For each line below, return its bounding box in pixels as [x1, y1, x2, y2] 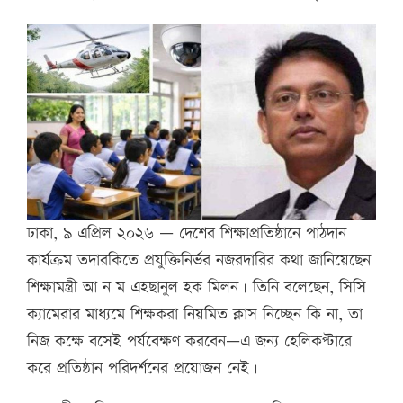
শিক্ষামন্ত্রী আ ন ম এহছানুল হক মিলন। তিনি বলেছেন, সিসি [27, 276, 366, 300]
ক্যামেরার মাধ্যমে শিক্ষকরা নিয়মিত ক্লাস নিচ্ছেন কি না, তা [27, 303, 363, 327]
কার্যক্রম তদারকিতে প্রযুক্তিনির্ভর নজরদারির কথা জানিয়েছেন [27, 249, 371, 273]
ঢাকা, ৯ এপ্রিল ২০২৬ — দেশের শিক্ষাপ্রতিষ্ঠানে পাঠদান [27, 222, 346, 246]
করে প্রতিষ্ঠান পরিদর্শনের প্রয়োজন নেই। [27, 357, 258, 381]
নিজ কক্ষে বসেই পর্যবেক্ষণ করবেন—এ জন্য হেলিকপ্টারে [27, 330, 352, 354]
